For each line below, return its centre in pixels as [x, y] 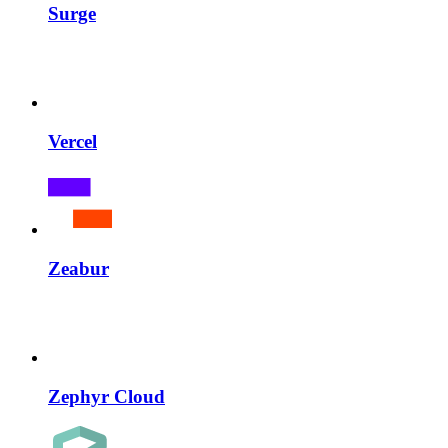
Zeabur [78, 269]
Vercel [72, 141]
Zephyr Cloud [106, 396]
